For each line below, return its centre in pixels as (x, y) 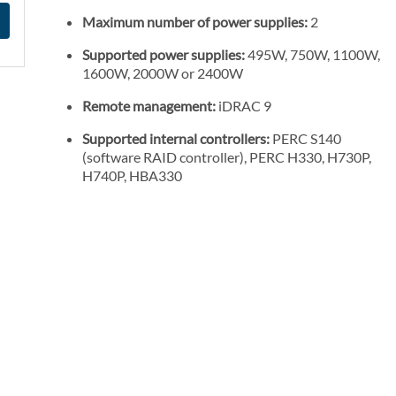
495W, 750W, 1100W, (312, 55)
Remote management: (149, 106)
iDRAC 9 (244, 106)
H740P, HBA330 (132, 176)
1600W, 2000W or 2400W (163, 73)
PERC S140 (305, 139)
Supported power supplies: (164, 55)
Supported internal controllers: (176, 139)
